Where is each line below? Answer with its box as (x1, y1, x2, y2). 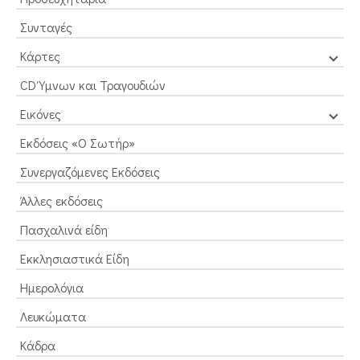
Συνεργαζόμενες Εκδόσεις (20, 163, 160, 181)
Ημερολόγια (20, 279, 84, 297)
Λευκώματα (20, 308, 86, 325)
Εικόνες (20, 105, 61, 123)
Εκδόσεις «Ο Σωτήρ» (20, 134, 135, 152)
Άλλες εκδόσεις (20, 192, 103, 210)
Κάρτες (20, 47, 60, 65)
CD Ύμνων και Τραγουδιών (20, 76, 166, 94)
